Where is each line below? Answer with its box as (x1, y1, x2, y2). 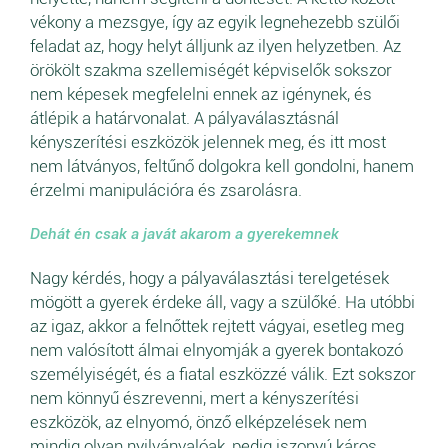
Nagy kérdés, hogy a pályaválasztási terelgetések (30, 268, 389, 289)
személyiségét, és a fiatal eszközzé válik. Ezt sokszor (30, 364, 416, 385)
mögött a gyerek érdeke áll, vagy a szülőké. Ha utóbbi (30, 292, 415, 313)
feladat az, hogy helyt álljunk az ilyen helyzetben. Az (30, 36, 401, 57)
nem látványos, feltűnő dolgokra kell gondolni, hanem (30, 156, 414, 177)
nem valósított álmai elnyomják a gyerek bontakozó (30, 340, 403, 361)
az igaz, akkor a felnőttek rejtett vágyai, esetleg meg (30, 316, 404, 337)
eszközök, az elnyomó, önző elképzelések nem (30, 412, 367, 433)
